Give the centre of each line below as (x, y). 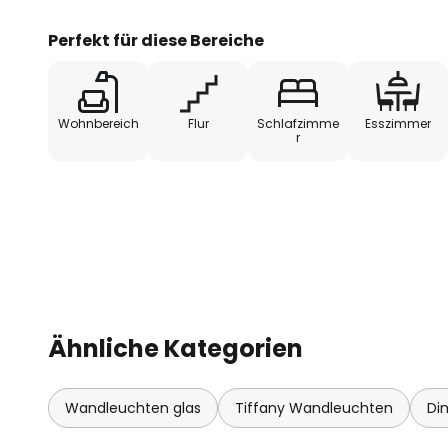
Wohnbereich (98, 123)
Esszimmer (398, 123)
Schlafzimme (298, 123)
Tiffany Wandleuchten (314, 407)
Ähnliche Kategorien (175, 348)
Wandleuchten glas (133, 407)
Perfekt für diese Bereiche (156, 40)
